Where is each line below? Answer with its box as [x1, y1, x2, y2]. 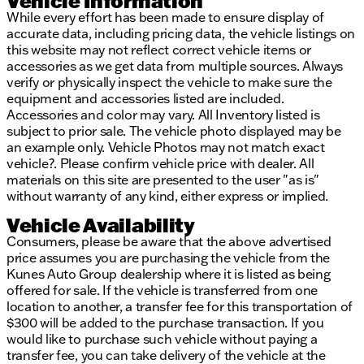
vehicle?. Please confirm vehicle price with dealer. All [6, 155, 314, 172]
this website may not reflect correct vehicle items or [6, 41, 312, 58]
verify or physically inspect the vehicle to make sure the [6, 74, 332, 91]
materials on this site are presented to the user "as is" [6, 171, 320, 188]
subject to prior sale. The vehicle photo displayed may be [6, 123, 341, 140]
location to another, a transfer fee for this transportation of [6, 298, 353, 315]
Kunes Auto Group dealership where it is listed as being [6, 266, 331, 283]
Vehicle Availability [6, 212, 195, 238]
